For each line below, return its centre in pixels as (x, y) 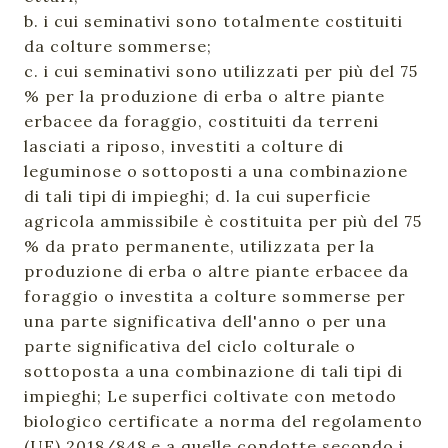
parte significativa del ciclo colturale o (190, 346)
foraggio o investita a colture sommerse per (215, 296)
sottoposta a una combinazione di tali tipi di (214, 371)
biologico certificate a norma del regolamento (224, 421)
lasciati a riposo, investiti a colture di (184, 146)
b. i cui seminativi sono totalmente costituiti (214, 21)
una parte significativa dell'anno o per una (206, 321)
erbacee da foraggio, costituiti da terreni (202, 121)
